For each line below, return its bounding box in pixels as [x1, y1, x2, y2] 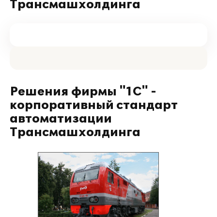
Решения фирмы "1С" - [10, 85, 156, 99]
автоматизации [10, 112, 112, 126]
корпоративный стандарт [10, 98, 178, 112]
